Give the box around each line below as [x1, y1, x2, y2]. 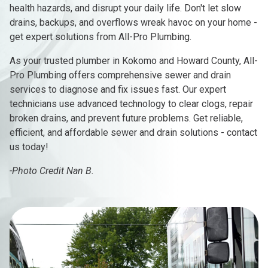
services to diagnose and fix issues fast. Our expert [10, 84, 226, 96]
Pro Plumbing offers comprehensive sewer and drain [10, 69, 231, 81]
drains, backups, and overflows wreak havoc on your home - [10, 17, 257, 29]
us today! [10, 141, 48, 153]
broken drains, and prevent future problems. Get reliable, [10, 112, 243, 124]
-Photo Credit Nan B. [10, 165, 94, 177]
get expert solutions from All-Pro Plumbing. [10, 31, 191, 43]
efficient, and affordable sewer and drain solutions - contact [10, 127, 257, 139]
